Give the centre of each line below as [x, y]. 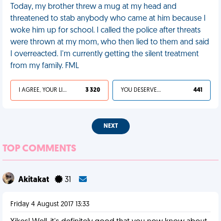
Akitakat [35, 180]
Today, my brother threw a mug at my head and [93, 7]
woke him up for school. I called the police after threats [106, 31]
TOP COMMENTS [39, 149]
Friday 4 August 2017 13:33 [50, 204]
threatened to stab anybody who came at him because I [108, 19]
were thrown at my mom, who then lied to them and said [110, 42]
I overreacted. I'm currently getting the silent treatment [105, 54]
